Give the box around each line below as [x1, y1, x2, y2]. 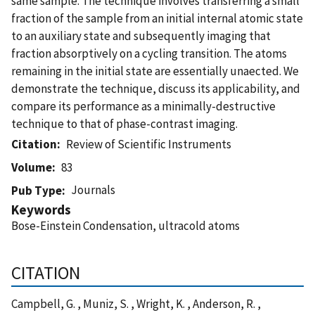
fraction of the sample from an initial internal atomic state [11, 10, 303, 26]
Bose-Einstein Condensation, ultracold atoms [11, 217, 240, 233]
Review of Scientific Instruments [66, 136, 232, 152]
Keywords [11, 200, 71, 218]
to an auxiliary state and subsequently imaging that [11, 27, 271, 44]
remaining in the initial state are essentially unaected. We [11, 63, 299, 79]
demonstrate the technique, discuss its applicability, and [11, 80, 300, 96]
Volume [11, 159, 52, 175]
